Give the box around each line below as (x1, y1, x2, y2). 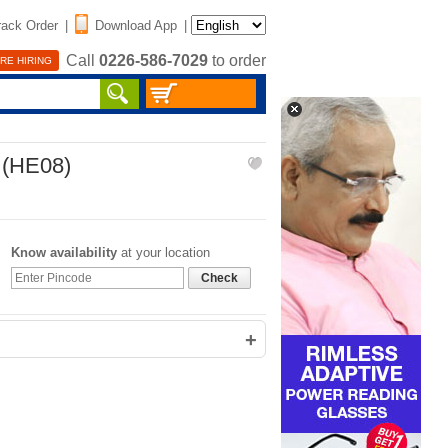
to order (208, 52, 266, 70)
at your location (117, 245, 210, 260)
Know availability (11, 245, 117, 260)
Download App (95, 17, 177, 33)
